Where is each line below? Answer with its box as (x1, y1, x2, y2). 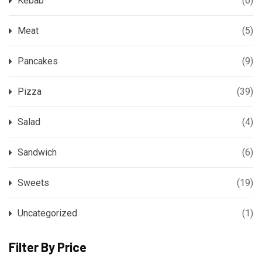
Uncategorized (18, 208, 77, 219)
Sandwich (18, 147, 57, 158)
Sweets (18, 177, 49, 188)
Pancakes (18, 56, 58, 67)
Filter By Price (9, 239, 87, 254)
